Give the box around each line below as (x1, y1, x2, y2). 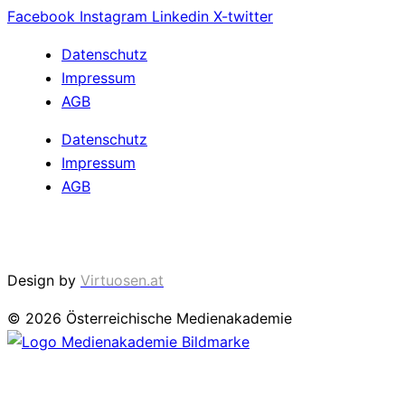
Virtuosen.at (80, 271, 164, 290)
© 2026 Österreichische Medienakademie (7, 309, 292, 328)
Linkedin (152, 7, 209, 26)
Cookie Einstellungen (7, 224, 151, 243)
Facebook (7, 7, 75, 26)
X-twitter (213, 7, 273, 26)
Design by (7, 271, 80, 290)
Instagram (80, 7, 147, 26)
